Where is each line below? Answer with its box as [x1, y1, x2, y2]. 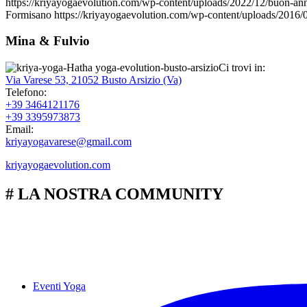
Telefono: [5, 86, 47, 99]
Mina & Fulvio [5, 34, 90, 49]
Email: [5, 123, 34, 136]
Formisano [5, 8, 51, 21]
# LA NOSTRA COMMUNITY [5, 185, 223, 204]
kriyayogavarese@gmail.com [5, 136, 132, 148]
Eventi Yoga [33, 280, 86, 292]
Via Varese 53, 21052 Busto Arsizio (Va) [5, 74, 182, 86]
